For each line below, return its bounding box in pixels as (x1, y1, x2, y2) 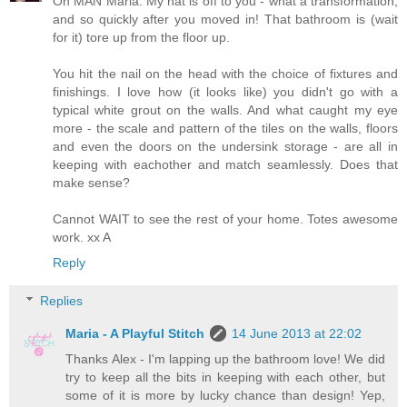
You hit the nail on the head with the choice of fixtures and (53, 66, 398, 82)
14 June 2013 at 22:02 (232, 325, 362, 341)
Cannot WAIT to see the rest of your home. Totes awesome (53, 212, 398, 227)
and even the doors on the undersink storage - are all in (53, 139, 398, 154)
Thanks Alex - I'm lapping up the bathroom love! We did (65, 351, 385, 366)
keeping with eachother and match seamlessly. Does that (53, 157, 398, 173)
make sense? (53, 175, 130, 191)
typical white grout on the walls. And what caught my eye (53, 103, 398, 118)
